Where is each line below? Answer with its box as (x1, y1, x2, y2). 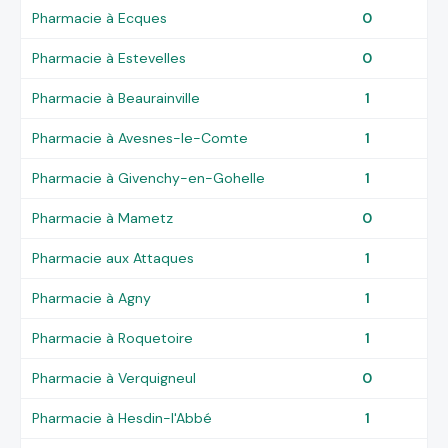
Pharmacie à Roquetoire (32, 328, 194, 347)
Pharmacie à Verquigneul (32, 368, 197, 387)
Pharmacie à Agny (32, 288, 152, 307)
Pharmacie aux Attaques (32, 248, 195, 267)
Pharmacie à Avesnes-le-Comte (32, 128, 249, 147)
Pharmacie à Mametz (32, 208, 174, 227)
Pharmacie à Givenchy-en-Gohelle (32, 168, 266, 187)
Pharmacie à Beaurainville (32, 88, 201, 107)
